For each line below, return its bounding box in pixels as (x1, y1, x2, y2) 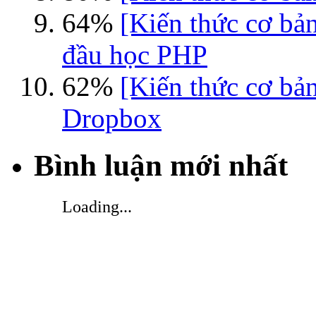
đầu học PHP (62, 39, 207, 71)
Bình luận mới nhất (34, 149, 288, 183)
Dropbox (62, 103, 162, 134)
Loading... (62, 197, 132, 217)
